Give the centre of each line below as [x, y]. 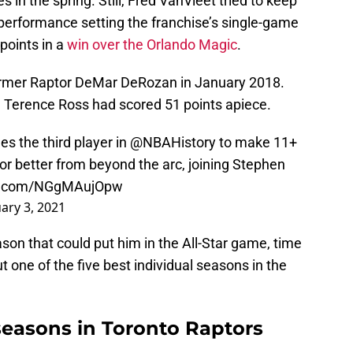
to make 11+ [256, 143]
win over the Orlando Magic [152, 45]
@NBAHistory [173, 143]
